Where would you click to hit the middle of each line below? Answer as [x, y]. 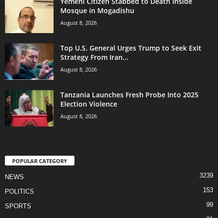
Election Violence [89, 104]
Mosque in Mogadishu [97, 10]
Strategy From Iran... [94, 57]
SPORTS [18, 206]
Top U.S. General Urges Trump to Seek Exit [131, 48]
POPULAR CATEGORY [40, 161]
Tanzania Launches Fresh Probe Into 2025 [129, 94]
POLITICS [19, 192]
